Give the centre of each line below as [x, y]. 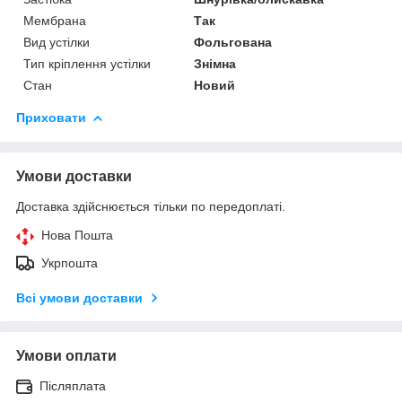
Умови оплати [66, 355]
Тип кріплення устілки [87, 63]
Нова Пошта [77, 235]
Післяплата [73, 385]
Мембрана [55, 20]
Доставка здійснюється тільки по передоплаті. [151, 206]
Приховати [51, 117]
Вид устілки [57, 42]
